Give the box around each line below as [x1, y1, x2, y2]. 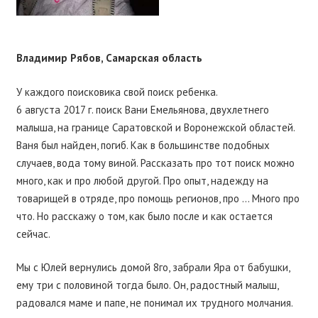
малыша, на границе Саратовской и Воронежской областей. [16, 120, 295, 134]
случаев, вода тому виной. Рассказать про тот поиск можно [16, 155, 295, 170]
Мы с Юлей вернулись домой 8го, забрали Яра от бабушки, [16, 261, 290, 275]
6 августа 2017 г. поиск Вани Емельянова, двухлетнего [16, 102, 269, 116]
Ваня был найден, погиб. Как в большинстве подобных [16, 138, 270, 152]
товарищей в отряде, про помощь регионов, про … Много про [16, 191, 300, 205]
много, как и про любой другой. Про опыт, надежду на [16, 173, 268, 187]
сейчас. [16, 226, 50, 241]
